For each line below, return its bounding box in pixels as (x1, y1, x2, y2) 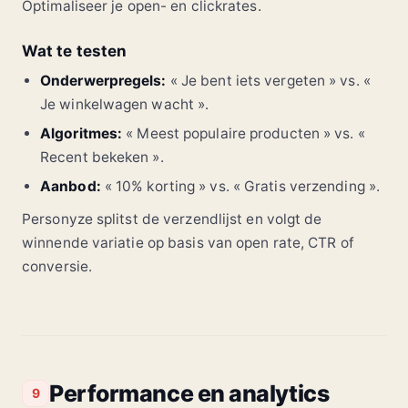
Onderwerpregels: (40, 71, 167, 89)
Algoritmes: (40, 124, 123, 142)
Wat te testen (22, 41, 127, 60)
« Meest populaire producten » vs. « (122, 124, 365, 142)
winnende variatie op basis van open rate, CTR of (22, 233, 354, 251)
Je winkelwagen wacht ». (40, 95, 209, 113)
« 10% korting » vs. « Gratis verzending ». (100, 177, 381, 195)
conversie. (22, 257, 92, 275)
